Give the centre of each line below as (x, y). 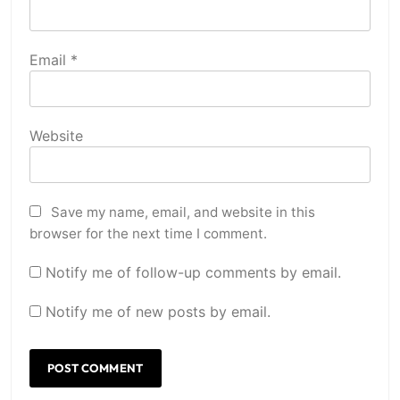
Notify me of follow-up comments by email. (193, 272)
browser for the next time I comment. (148, 233)
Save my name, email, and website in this (183, 212)
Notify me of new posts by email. (158, 311)
